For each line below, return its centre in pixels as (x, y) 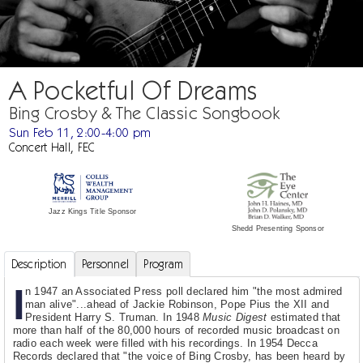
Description (39, 265)
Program (164, 265)
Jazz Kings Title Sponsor (93, 212)
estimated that (304, 318)
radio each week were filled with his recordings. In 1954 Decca (165, 344)
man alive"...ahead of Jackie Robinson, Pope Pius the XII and (177, 305)
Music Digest (235, 318)
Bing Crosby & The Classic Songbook (144, 113)
